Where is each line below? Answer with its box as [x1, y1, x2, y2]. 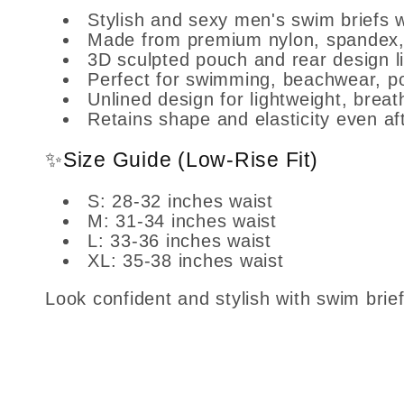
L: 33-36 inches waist [87, 231, 271, 252]
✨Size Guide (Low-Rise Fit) [45, 149, 318, 172]
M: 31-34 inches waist [87, 211, 277, 232]
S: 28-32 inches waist [87, 191, 273, 212]
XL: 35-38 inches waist [87, 251, 284, 271]
